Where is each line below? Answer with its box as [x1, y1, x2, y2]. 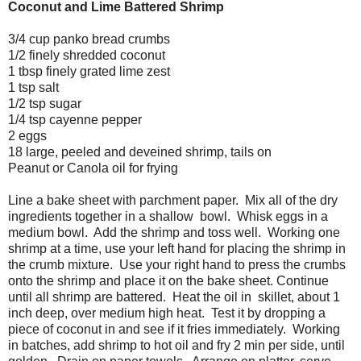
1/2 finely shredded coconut [8, 48, 165, 63]
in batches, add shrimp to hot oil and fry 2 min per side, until [8, 338, 345, 353]
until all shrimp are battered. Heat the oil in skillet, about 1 [8, 290, 340, 305]
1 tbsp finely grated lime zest [8, 64, 170, 79]
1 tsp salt [8, 81, 59, 95]
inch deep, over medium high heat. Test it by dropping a [8, 306, 326, 321]
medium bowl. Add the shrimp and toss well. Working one [8, 226, 340, 240]
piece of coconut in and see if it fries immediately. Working [8, 322, 340, 337]
